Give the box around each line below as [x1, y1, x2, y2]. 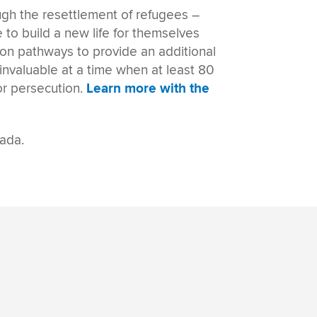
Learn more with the [86, 79, 210, 98]
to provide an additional [74, 42, 217, 60]
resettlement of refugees [42, 6, 189, 23]
